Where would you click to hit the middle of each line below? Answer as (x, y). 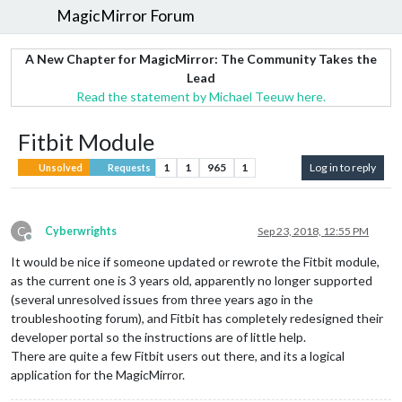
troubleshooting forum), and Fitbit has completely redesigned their (197, 318)
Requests (128, 167)
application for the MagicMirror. (98, 374)
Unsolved (60, 167)
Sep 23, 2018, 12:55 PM (313, 231)
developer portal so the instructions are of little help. (158, 336)
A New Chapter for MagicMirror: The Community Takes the (201, 58)
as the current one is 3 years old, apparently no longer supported (192, 280)
